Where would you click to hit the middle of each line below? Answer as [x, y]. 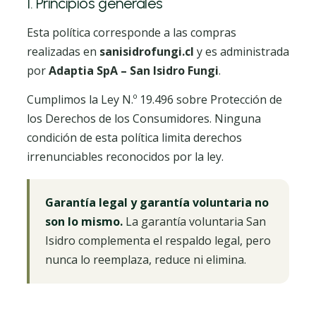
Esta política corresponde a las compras [132, 32]
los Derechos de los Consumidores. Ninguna [144, 119]
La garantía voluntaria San [194, 221]
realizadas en [63, 51]
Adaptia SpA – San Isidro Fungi [134, 71]
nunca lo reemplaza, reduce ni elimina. [146, 260]
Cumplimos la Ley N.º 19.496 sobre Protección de [154, 99]
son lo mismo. [84, 221]
